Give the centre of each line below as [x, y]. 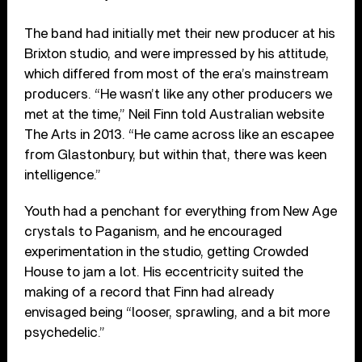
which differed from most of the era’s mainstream [177, 74]
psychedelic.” [65, 333]
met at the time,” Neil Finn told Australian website [175, 115]
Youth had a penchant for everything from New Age [181, 212]
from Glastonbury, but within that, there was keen [176, 155]
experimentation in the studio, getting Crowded [167, 252]
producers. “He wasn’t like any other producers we [179, 95]
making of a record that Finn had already [149, 293]
